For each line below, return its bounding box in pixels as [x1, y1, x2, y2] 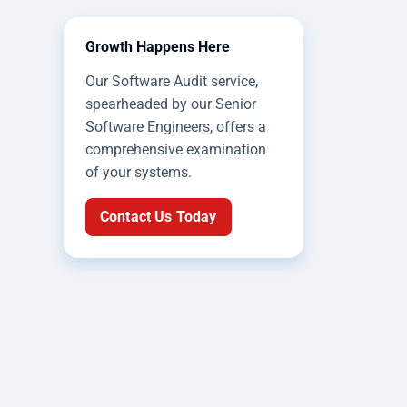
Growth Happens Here [85, 37, 230, 55]
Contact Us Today [100, 207, 217, 225]
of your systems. [85, 163, 192, 181]
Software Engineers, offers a [85, 117, 266, 135]
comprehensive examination [85, 140, 266, 158]
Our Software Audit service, [85, 72, 258, 90]
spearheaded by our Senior [85, 94, 256, 113]
